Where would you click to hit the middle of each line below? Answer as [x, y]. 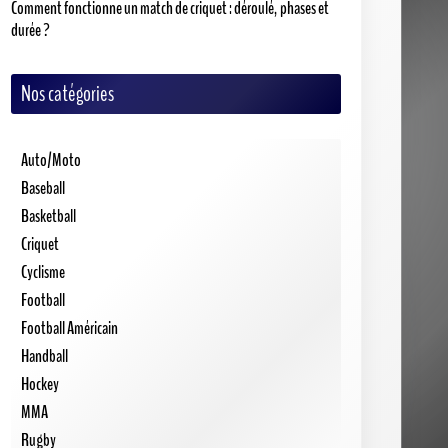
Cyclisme [43, 271]
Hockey [40, 383]
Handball [44, 355]
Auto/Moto [51, 159]
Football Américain [69, 327]
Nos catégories [67, 93]
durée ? [30, 29]
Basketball [48, 215]
